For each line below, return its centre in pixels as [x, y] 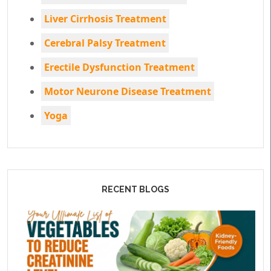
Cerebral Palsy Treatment [105, 43]
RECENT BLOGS [135, 189]
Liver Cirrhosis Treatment [105, 19]
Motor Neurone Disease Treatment [128, 91]
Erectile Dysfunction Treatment [119, 67]
